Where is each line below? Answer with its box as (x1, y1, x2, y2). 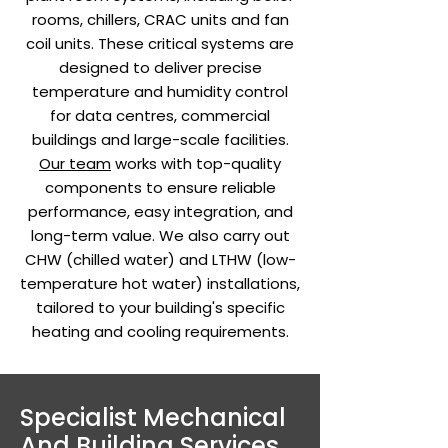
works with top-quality (111, 153, 281, 174)
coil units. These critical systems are (26, 33, 294, 54)
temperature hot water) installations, (20, 273, 300, 294)
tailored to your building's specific (35, 297, 285, 318)
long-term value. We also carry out (30, 225, 290, 246)
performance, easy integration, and (27, 201, 293, 222)
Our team (39, 153, 111, 174)
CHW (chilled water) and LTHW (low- (24, 249, 296, 270)
